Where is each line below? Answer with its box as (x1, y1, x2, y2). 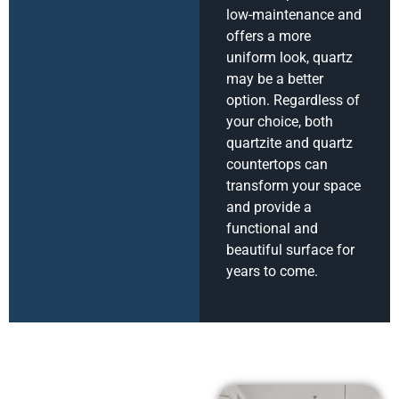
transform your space (226, 177, 361, 195)
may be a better (226, 70, 323, 88)
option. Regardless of (226, 92, 360, 110)
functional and (226, 220, 318, 238)
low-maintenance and (226, 6, 362, 24)
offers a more (226, 28, 311, 45)
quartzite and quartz (226, 134, 353, 152)
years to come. (226, 263, 318, 281)
